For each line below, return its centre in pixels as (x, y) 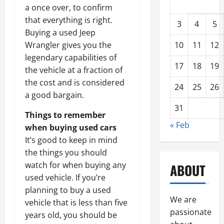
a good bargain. (54, 95)
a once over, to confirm (69, 8)
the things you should (66, 153)
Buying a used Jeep (60, 33)
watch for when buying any (75, 165)
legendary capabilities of (71, 58)
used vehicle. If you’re (65, 178)
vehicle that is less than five (76, 203)
